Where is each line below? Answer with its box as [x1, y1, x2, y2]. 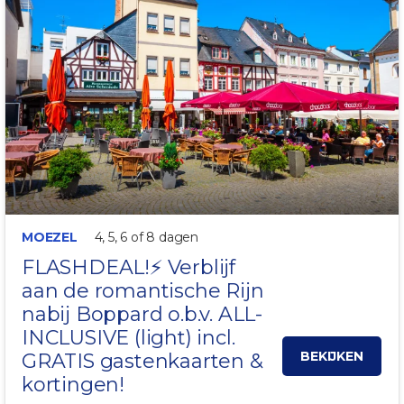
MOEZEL [22, 229, 78, 246]
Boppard [75, 302, 163, 327]
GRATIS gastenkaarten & [22, 349, 263, 374]
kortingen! [22, 372, 125, 398]
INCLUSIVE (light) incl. [22, 326, 235, 351]
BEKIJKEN [300, 348, 363, 365]
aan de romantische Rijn [22, 279, 264, 304]
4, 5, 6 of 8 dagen [94, 229, 199, 246]
